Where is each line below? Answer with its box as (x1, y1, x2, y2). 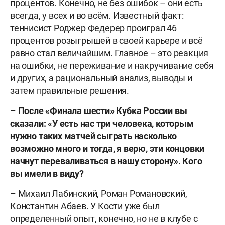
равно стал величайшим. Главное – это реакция (10, 48, 209, 59)
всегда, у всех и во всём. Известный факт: (10, 10, 184, 21)
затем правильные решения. (10, 85, 130, 96)
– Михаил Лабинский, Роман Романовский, (10, 188, 187, 199)
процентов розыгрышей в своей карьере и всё (10, 35, 203, 46)
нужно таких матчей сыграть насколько (10, 131, 177, 142)
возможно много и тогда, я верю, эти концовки (10, 143, 205, 154)
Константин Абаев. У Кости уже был (10, 201, 160, 212)
